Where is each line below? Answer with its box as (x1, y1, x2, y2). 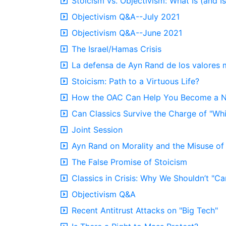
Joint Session (72, 125, 123, 135)
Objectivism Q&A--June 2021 (72, 28, 182, 38)
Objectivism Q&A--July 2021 (72, 12, 180, 22)
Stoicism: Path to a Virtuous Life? (72, 76, 199, 86)
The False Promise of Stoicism (72, 157, 187, 167)
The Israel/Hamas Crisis (72, 44, 161, 54)
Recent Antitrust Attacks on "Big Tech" (72, 205, 218, 215)
